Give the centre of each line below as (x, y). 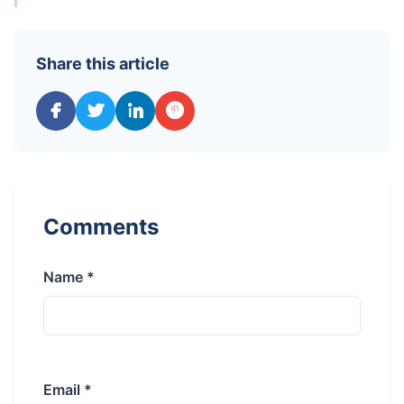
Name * (69, 276)
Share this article (103, 63)
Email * (68, 389)
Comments (101, 226)
